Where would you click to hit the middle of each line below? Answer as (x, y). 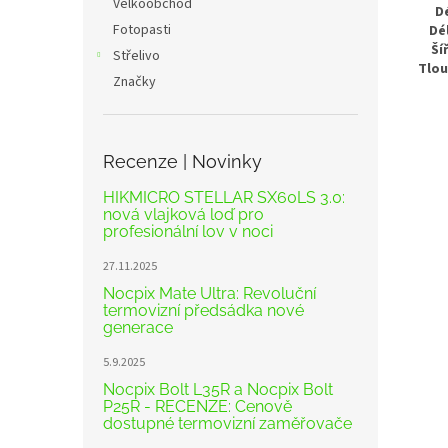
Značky (134, 82)
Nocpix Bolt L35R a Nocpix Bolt (218, 389)
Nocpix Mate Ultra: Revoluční (209, 293)
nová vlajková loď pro (183, 214)
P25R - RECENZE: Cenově (197, 406)
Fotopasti (142, 30)
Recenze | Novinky (182, 161)
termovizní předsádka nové (203, 310)
